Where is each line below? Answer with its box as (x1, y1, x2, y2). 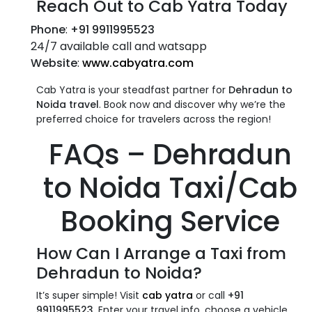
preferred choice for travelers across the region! (36, 111, 271, 126)
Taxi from (210, 241, 286, 265)
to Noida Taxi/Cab (42, 168, 297, 208)
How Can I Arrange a (36, 241, 210, 265)
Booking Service (60, 201, 280, 241)
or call (196, 288, 228, 302)
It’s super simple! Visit (36, 288, 142, 302)
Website (31, 54, 77, 71)
